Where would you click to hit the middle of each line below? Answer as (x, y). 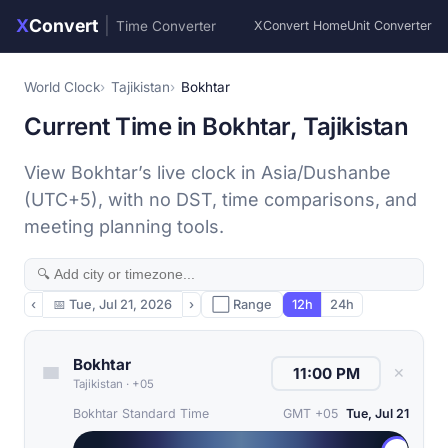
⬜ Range (242, 304)
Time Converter (166, 26)
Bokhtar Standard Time (141, 413)
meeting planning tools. (124, 226)
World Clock (62, 87)
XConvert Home (300, 25)
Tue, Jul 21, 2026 (120, 304)
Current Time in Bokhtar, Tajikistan (216, 126)
